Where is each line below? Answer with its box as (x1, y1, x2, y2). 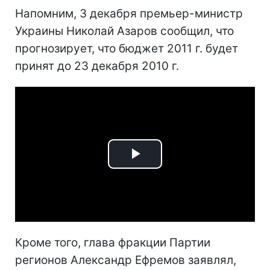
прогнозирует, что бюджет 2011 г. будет (15, 42, 238, 55)
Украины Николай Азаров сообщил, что (15, 24, 234, 38)
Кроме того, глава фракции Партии (15, 235, 210, 250)
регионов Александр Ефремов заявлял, (15, 253, 236, 267)
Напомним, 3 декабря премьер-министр (15, 7, 243, 20)
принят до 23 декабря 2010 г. (15, 59, 179, 73)
